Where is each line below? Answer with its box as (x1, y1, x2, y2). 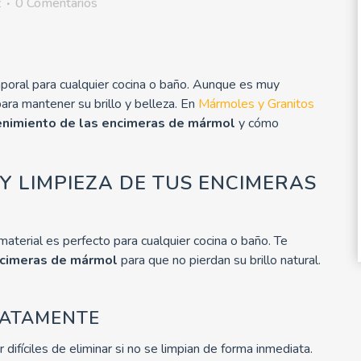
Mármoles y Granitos (198, 94, 314, 113)
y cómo (235, 114, 279, 132)
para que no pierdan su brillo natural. (118, 251, 321, 269)
